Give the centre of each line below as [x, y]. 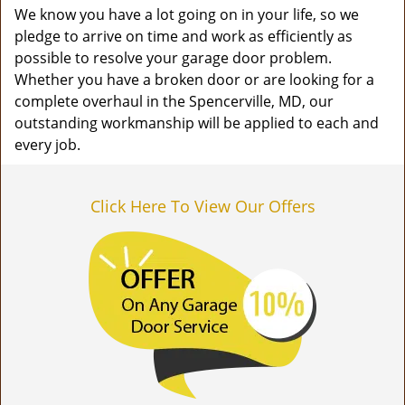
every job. [47, 145]
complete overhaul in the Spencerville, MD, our [174, 101]
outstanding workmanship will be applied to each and [197, 123]
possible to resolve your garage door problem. [173, 58]
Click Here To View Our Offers [202, 206]
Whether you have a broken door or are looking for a [194, 80]
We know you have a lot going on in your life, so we [187, 14]
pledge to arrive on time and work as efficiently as [184, 36]
